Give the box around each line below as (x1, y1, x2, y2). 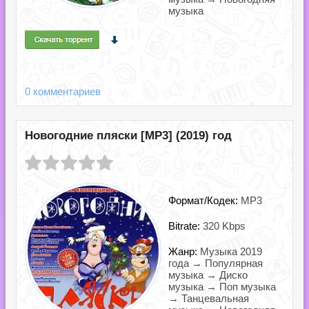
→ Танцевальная (168, 292, 249, 304)
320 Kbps (203, 220, 246, 232)
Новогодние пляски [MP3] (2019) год (25, 129, 232, 142)
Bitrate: (168, 220, 203, 232)
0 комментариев (25, 86, 101, 97)
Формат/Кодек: (168, 195, 241, 206)
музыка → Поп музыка (168, 281, 276, 292)
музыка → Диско (168, 269, 248, 281)
